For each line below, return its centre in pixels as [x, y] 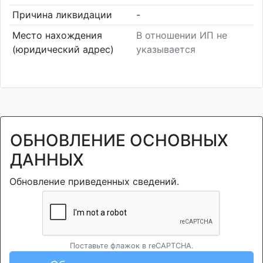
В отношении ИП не [182, 35]
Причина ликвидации [62, 15]
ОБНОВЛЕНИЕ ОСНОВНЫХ [119, 140]
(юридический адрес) [63, 49]
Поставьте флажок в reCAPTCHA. [131, 246]
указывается [166, 49]
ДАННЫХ [47, 160]
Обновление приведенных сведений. [94, 181]
